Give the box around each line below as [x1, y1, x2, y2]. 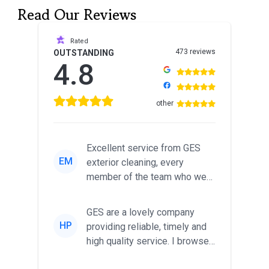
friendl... [86, 200, 119, 212]
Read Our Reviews [18, 4, 136, 26]
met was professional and [86, 186, 196, 198]
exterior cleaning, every [86, 157, 184, 169]
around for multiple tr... [86, 250, 178, 262]
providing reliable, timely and [86, 221, 207, 233]
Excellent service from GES [86, 142, 201, 154]
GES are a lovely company [86, 207, 195, 219]
